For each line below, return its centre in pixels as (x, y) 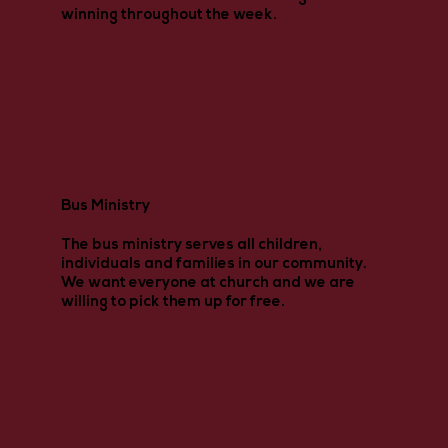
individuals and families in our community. (213, 265)
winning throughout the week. (168, 15)
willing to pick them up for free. (172, 303)
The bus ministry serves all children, (191, 246)
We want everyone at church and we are (207, 284)
